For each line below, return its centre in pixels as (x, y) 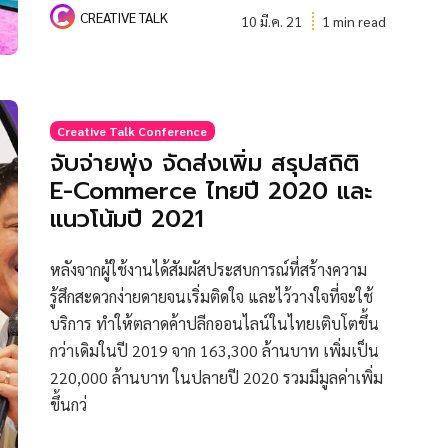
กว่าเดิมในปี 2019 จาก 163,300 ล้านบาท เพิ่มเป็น (214, 350)
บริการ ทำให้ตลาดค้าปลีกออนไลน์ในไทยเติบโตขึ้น (214, 323)
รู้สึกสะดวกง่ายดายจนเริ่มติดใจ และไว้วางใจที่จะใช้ (211, 296)
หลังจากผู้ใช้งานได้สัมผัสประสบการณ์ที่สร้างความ (208, 269)
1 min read (353, 21)
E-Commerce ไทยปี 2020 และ (210, 191)
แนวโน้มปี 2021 (126, 219)
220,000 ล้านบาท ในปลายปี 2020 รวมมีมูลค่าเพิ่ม (216, 377)
